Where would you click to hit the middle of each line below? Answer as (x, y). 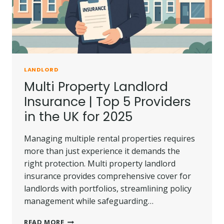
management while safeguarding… (89, 201)
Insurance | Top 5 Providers (107, 101)
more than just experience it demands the (102, 151)
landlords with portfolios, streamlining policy (108, 188)
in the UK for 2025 (78, 116)
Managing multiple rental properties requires (109, 138)
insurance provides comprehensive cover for (107, 176)
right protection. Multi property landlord (100, 163)
